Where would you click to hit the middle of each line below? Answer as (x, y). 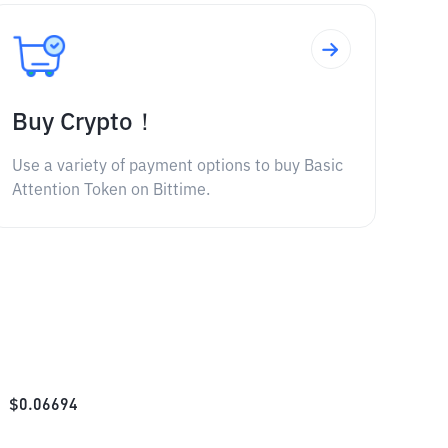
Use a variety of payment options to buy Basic (177, 167)
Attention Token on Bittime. (110, 191)
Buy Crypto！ (84, 123)
